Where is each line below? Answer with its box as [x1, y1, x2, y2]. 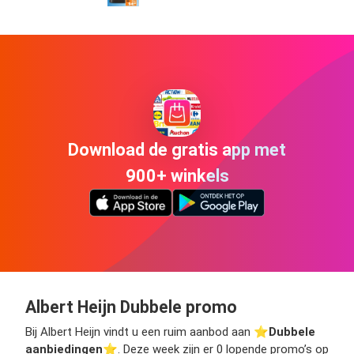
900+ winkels [125, 166, 229, 186]
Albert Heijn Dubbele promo [25, 296, 237, 317]
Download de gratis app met [68, 140, 286, 160]
